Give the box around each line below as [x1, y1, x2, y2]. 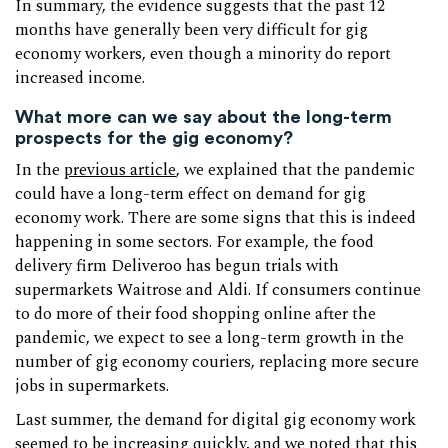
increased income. [15, 65, 145, 91]
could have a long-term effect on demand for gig [15, 181, 366, 207]
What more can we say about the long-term [15, 105, 392, 129]
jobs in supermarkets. [15, 373, 169, 399]
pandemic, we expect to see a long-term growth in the [15, 325, 404, 351]
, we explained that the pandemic [176, 157, 415, 183]
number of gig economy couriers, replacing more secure [15, 349, 419, 375]
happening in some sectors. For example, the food [15, 229, 374, 255]
